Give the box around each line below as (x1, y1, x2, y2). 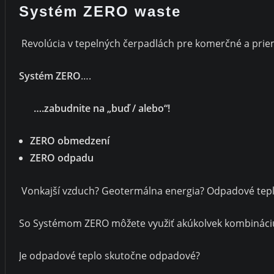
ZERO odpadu (30, 151, 94, 165)
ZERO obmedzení (30, 134, 109, 148)
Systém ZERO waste (19, 2, 181, 20)
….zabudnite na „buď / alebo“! (29, 102, 170, 116)
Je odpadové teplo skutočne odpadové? (19, 248, 200, 262)
